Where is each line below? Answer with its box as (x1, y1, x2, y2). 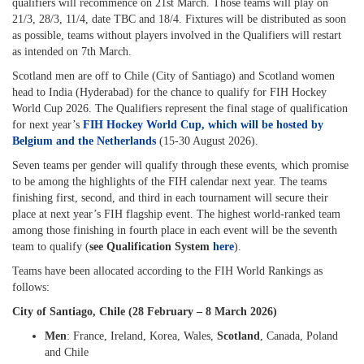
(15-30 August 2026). (159, 135, 258, 147)
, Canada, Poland (260, 330, 338, 342)
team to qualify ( (12, 240, 89, 253)
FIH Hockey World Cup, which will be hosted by (83, 119, 323, 131)
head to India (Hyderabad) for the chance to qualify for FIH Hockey (12, 86, 327, 98)
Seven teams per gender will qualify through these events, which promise (12, 159, 349, 171)
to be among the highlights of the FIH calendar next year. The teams (12, 175, 327, 188)
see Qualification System (89, 240, 213, 253)
